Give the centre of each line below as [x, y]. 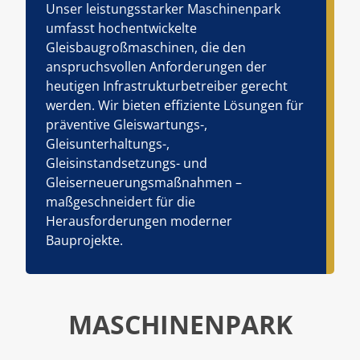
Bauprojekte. [84, 240]
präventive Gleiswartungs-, [126, 124]
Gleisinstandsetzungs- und [126, 163]
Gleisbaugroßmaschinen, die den [145, 47]
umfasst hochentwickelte [121, 28]
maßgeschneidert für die [120, 201]
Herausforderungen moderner [139, 221]
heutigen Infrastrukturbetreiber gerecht [166, 86]
